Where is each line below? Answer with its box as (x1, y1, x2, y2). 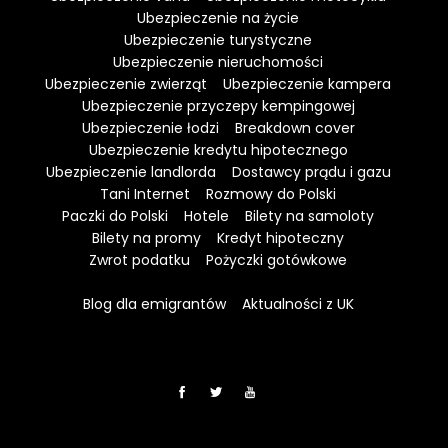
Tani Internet (100, 183, 190, 204)
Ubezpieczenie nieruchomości (113, 51, 323, 72)
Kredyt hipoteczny (217, 227, 344, 248)
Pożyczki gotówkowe (206, 249, 347, 270)
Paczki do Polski (62, 205, 168, 226)
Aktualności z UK (241, 293, 354, 314)
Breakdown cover (234, 117, 355, 138)
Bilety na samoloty (245, 205, 374, 226)
